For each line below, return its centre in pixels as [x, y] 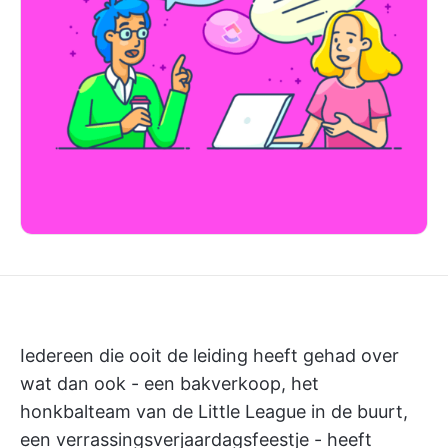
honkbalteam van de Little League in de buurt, [214, 411]
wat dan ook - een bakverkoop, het [169, 383]
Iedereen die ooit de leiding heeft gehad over [209, 355]
